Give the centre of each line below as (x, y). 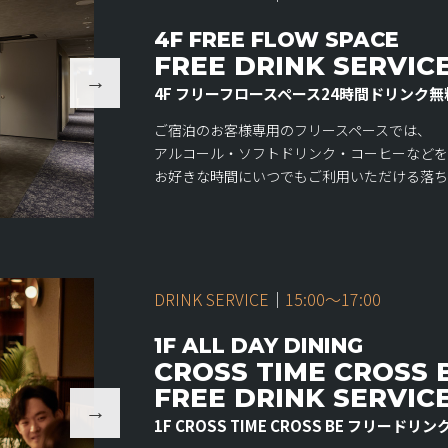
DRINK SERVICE (211, 299)
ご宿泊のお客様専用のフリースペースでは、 (292, 130)
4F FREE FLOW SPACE (276, 39)
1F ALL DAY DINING (258, 345)
